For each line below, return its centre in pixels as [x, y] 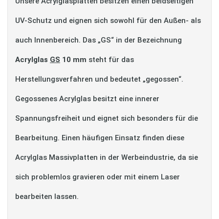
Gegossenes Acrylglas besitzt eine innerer [87, 99]
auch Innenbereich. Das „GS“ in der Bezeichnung [99, 40]
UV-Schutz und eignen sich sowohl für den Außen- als [108, 21]
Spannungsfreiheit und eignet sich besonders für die [107, 118]
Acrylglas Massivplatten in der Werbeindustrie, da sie [107, 157]
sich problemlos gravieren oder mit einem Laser [98, 177]
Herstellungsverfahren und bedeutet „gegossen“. [99, 79]
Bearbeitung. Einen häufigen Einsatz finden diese [100, 138]
